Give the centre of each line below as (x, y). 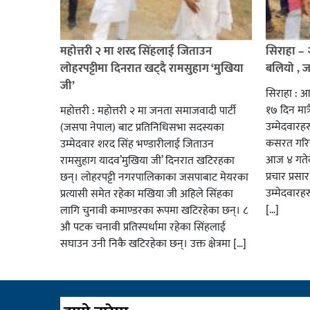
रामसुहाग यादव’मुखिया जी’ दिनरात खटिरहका (147, 161)
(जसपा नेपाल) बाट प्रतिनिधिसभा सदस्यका (142, 127)
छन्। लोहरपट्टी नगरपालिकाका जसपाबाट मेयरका (154, 177)
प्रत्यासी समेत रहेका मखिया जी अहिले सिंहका (147, 194)
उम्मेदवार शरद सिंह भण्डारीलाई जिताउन (137, 144)
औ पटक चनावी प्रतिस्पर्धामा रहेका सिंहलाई (143, 227)
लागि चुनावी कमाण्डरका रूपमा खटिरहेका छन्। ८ (154, 210)
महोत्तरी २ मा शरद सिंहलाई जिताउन (136, 51)
